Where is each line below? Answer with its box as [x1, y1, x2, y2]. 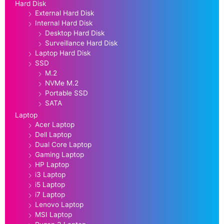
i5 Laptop [35, 180, 65, 188]
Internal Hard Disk [35, 18, 92, 27]
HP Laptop [35, 160, 69, 168]
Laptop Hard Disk [35, 48, 90, 57]
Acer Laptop [35, 120, 74, 128]
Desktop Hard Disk [45, 28, 104, 37]
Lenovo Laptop [35, 200, 83, 208]
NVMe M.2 [45, 78, 78, 87]
